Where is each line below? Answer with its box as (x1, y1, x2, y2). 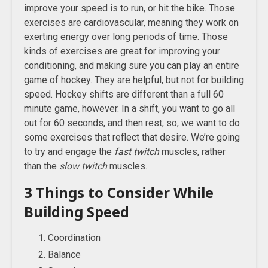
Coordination (48, 232, 100, 243)
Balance (48, 249, 81, 260)
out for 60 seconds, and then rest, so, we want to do (24, 117, 240, 129)
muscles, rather (159, 146, 226, 157)
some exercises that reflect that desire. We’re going (24, 132, 240, 143)
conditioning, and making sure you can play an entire (24, 60, 239, 71)
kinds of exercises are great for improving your (24, 45, 220, 57)
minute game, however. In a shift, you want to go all (24, 103, 235, 114)
